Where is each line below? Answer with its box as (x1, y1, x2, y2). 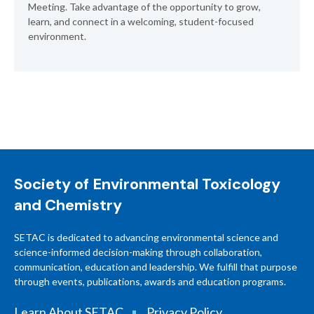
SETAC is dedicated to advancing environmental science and (14, 231, 278, 243)
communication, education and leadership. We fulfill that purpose (14, 261, 297, 273)
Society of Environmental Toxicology (14, 174, 280, 194)
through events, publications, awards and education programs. (14, 275, 286, 287)
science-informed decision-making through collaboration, (14, 246, 262, 258)
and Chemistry (14, 195, 122, 215)
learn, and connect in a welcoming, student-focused (28, 15, 254, 27)
